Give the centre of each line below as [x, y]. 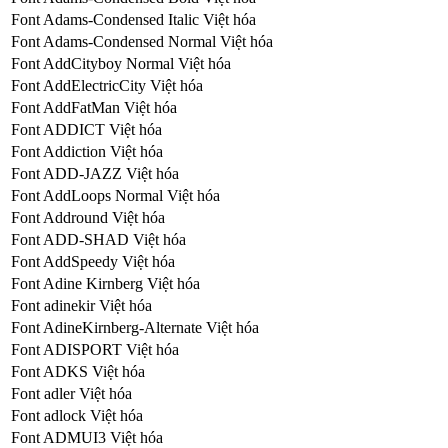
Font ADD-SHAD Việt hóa [98, 239]
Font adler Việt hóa [71, 393]
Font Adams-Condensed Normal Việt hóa [142, 41]
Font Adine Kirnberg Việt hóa [105, 283]
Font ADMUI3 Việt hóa [87, 437]
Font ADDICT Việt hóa [86, 129]
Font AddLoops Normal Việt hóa [115, 195]
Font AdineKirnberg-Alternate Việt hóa [135, 327]
